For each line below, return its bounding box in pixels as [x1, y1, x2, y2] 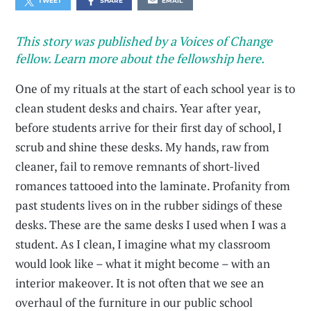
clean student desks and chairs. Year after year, [15, 100, 261, 117]
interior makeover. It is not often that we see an [15, 275, 264, 292]
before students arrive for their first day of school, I [15, 119, 283, 136]
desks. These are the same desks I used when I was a [15, 217, 287, 233]
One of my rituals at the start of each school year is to [15, 81, 296, 97]
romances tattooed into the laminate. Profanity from [15, 178, 291, 194]
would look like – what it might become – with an [15, 255, 271, 272]
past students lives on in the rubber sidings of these [15, 197, 283, 214]
